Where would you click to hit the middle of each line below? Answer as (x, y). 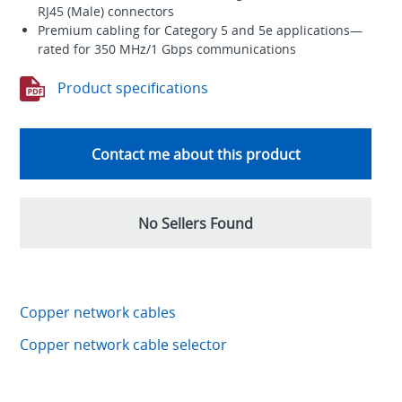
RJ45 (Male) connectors (105, 12)
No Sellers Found (196, 223)
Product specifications (131, 87)
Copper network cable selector (123, 345)
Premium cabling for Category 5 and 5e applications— (200, 31)
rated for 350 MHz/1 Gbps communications (166, 49)
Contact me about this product (196, 155)
